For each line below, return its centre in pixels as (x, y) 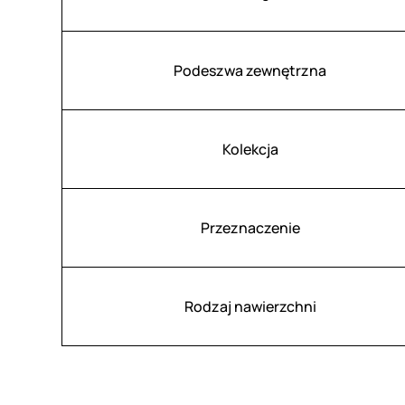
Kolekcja (250, 150)
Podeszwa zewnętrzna (250, 71)
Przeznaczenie (250, 228)
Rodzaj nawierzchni (250, 307)
